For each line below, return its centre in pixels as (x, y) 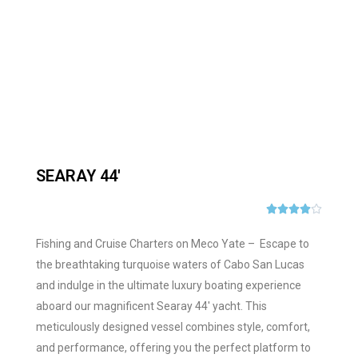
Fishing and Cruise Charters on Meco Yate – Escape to (173, 244)
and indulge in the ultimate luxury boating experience (169, 285)
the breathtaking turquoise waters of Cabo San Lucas (170, 265)
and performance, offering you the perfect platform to (173, 348)
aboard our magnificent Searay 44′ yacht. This (151, 306)
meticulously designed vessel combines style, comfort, (173, 327)
